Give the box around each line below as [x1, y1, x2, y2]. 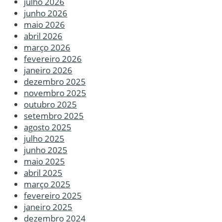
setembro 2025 [24, 110, 84, 122]
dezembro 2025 [24, 76, 86, 88]
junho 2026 [24, 7, 67, 19]
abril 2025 [24, 167, 62, 179]
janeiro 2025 [24, 201, 72, 213]
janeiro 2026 [24, 64, 72, 76]
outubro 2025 [24, 99, 77, 111]
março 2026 [24, 42, 70, 54]
